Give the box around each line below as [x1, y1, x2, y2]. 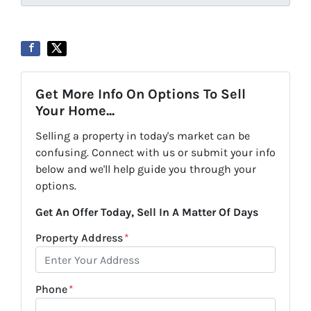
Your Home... [35, 103, 115, 119]
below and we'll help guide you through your [35, 162, 256, 176]
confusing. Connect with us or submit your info [35, 146, 276, 160]
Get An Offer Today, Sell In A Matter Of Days [35, 205, 258, 219]
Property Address [35, 231, 123, 245]
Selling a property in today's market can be [35, 129, 250, 143]
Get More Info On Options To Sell [35, 86, 246, 103]
